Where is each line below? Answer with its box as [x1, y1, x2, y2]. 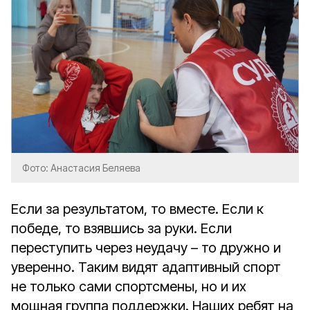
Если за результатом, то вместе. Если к [11, 201, 264, 217]
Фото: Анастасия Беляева [22, 162, 140, 174]
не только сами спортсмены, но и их [11, 278, 246, 295]
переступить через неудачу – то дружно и [11, 239, 281, 256]
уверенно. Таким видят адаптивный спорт [11, 259, 281, 275]
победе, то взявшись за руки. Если [11, 220, 232, 237]
